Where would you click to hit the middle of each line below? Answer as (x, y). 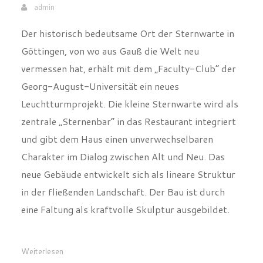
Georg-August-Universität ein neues (100, 95)
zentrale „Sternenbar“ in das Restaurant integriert (128, 131)
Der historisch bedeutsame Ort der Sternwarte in (127, 43)
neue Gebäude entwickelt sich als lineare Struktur (128, 183)
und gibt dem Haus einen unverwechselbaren (117, 148)
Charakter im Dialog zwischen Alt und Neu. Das (123, 166)
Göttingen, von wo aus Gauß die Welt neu (110, 60)
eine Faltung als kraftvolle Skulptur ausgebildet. (125, 219)
